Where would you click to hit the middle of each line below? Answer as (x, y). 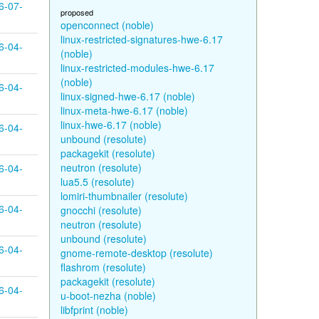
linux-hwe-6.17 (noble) (111, 125)
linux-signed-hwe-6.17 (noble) (127, 96)
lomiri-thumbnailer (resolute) (124, 196)
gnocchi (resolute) (101, 210)
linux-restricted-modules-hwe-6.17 (137, 68)
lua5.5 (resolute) (97, 182)
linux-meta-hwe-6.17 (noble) (124, 110)
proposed (77, 12)
